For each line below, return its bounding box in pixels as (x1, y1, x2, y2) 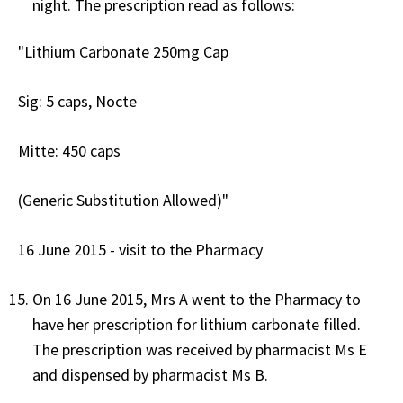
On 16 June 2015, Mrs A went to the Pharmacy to (32, 288, 361, 309)
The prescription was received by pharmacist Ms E (32, 338, 367, 360)
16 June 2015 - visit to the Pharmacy (18, 238, 266, 260)
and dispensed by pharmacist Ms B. (32, 363, 275, 385)
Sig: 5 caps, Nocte (18, 90, 140, 112)
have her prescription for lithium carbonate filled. (32, 313, 361, 335)
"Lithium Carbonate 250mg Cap (18, 40, 228, 62)
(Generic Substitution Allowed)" (18, 189, 228, 210)
